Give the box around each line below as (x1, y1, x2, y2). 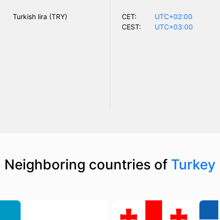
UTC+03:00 (154, 23, 193, 31)
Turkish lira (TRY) (13, 12, 67, 21)
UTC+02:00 (154, 12, 192, 21)
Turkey (171, 156, 216, 173)
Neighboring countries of (4, 156, 171, 173)
